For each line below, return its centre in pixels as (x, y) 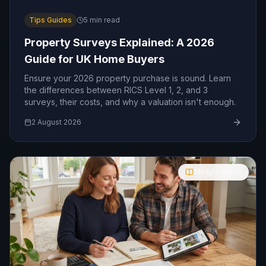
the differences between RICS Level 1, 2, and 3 (116, 90)
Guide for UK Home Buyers (94, 59)
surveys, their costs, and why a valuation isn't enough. (130, 102)
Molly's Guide (218, 172)
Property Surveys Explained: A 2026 (119, 42)
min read (104, 20)
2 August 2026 (56, 122)
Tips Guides (50, 20)
